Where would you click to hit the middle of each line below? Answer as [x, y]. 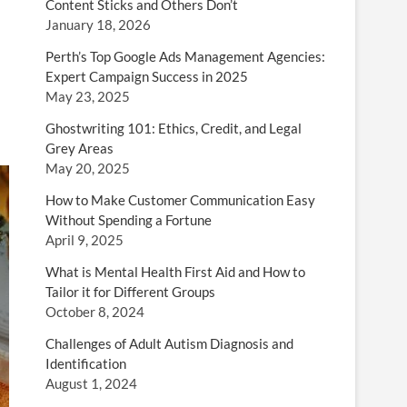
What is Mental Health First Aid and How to [175, 272]
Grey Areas [79, 148]
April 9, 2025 [84, 240]
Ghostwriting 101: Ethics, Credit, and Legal [174, 128]
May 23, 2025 [88, 96]
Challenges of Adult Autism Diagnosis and [169, 343]
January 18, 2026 [98, 25]
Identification [86, 363]
